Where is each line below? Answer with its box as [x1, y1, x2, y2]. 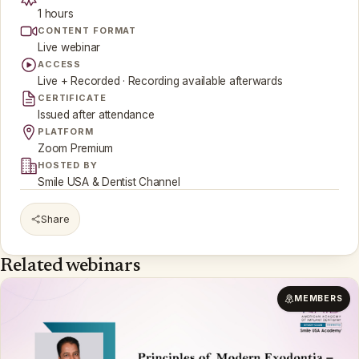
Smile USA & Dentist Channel [38, 175, 180, 189]
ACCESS [38, 58, 82, 71]
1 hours [38, 7, 74, 21]
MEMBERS [293, 293, 343, 305]
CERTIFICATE [38, 92, 107, 104]
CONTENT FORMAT [38, 25, 137, 37]
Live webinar [38, 41, 101, 54]
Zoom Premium [38, 142, 114, 155]
